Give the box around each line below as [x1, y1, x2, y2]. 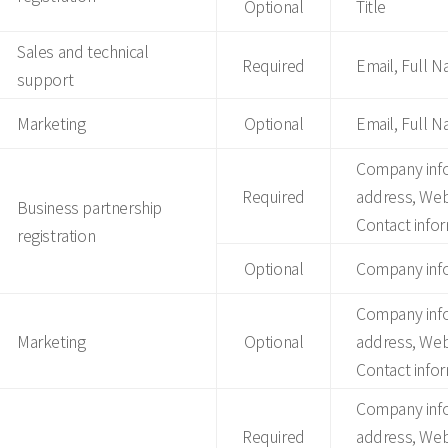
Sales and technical [17, 39, 149, 63]
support [17, 67, 74, 91]
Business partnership [17, 195, 162, 219]
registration [17, 223, 96, 247]
